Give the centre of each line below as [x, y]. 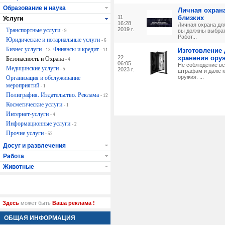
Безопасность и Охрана [36, 59]
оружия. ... [191, 77]
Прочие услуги [26, 133]
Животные [19, 167]
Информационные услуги [39, 124]
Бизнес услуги [25, 49]
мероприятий [23, 86]
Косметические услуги [35, 105]
